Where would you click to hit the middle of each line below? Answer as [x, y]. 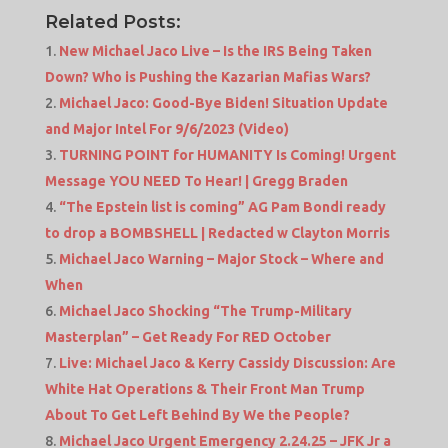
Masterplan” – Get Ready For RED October [187, 337]
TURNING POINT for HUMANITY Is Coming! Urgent [227, 155]
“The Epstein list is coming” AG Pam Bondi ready [222, 207]
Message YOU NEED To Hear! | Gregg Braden [196, 181]
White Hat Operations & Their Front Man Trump [204, 389]
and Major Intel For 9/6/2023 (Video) [166, 129]
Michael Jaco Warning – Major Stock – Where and [221, 259]
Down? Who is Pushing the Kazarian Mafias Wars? [207, 77]
